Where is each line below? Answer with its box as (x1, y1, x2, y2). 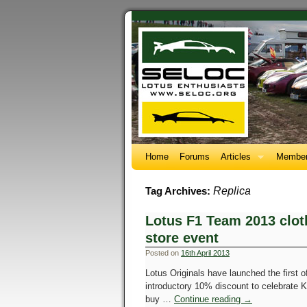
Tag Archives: (145, 186, 213, 197)
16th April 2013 (181, 249, 230, 257)
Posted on (145, 249, 179, 257)
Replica (213, 185, 251, 197)
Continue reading (174, 294, 243, 304)
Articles (221, 151, 251, 162)
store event (145, 230, 219, 245)
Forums (180, 151, 210, 162)
